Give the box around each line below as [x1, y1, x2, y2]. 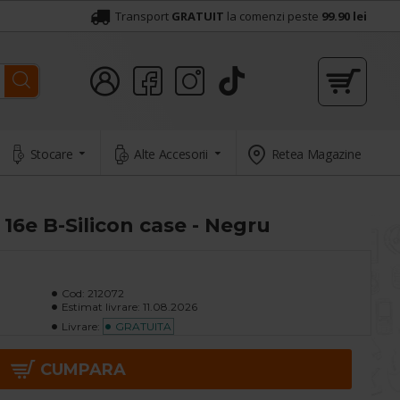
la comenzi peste [227, 8, 319, 24]
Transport [115, 8, 169, 24]
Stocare [29, 145, 73, 162]
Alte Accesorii [134, 145, 208, 162]
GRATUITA [114, 320, 171, 333]
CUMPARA [39, 359, 126, 379]
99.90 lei [321, 8, 367, 24]
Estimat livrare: [61, 300, 140, 313]
